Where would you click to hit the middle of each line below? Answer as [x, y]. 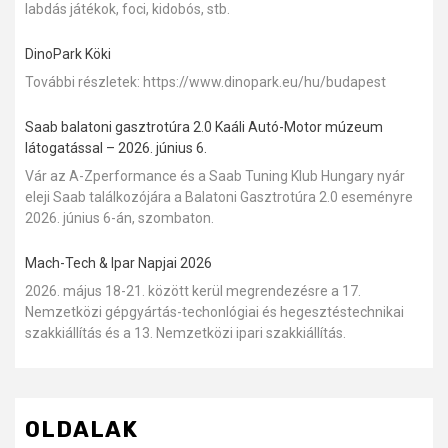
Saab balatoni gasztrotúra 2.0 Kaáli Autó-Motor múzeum [204, 126]
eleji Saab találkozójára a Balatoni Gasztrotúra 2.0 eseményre [219, 196]
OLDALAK [81, 429]
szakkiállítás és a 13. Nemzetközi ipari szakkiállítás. [185, 332]
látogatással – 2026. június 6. [116, 147]
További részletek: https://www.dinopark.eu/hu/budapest [205, 81]
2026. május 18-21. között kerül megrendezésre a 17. [193, 290]
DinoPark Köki [68, 53]
